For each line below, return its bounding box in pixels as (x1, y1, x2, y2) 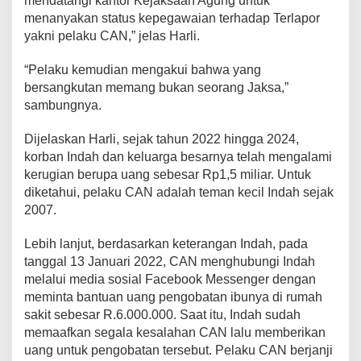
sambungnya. (24, 98, 102, 112)
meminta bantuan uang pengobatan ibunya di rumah (24, 289, 322, 304)
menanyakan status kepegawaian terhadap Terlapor (24, 10, 320, 25)
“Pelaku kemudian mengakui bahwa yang (24, 62, 261, 77)
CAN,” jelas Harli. (100, 28, 200, 43)
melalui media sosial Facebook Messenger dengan (24, 272, 316, 286)
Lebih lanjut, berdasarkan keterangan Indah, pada (24, 236, 308, 251)
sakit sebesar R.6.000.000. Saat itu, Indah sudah (24, 307, 301, 322)
